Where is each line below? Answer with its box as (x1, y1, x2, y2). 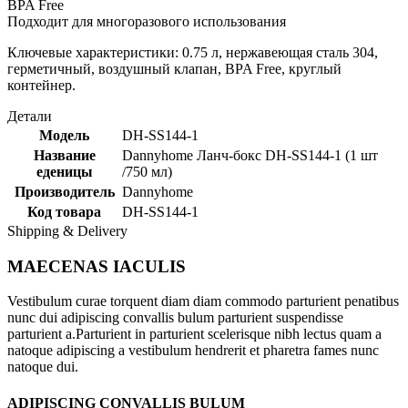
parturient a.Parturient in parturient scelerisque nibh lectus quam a (7, 326, 382, 342)
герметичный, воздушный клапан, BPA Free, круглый (7, 60, 342, 76)
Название (33, 147, 96, 163)
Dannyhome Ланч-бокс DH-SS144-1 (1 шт (122, 147, 378, 163)
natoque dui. (7, 359, 78, 375)
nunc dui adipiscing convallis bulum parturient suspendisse (7, 310, 343, 326)
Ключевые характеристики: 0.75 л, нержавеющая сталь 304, (7, 44, 378, 60)
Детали (7, 107, 52, 124)
